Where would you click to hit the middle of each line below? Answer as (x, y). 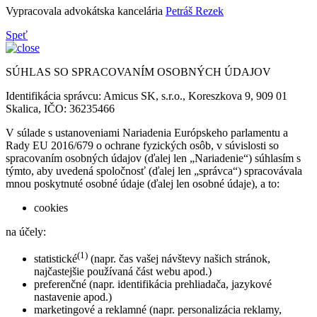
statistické (56, 259)
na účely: (26, 231)
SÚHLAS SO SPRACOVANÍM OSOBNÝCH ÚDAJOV (138, 71)
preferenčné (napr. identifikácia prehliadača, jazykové (153, 284)
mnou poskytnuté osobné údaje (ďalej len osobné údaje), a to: (143, 183)
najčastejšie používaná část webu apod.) (123, 272)
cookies (51, 207)
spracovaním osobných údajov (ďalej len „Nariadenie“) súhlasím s (153, 158)
